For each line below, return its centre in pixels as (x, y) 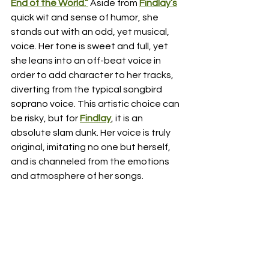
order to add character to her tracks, (93, 75)
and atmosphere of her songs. (78, 176)
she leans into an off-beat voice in (87, 61)
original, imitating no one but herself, (92, 147)
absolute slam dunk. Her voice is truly (92, 133)
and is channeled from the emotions (91, 162)
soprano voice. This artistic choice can (96, 104)
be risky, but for (45, 118)
